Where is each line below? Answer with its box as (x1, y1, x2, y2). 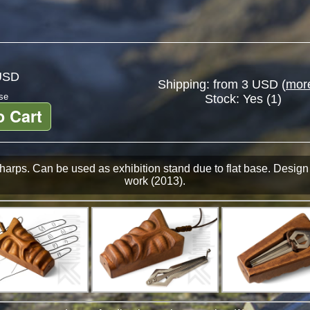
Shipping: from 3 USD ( (158, 77, 286, 91)
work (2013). (125, 175, 185, 187)
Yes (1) (243, 92, 282, 106)
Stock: (205, 92, 243, 106)
